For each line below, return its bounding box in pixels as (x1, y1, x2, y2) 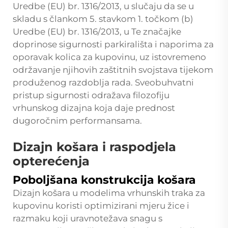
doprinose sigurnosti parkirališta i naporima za (13, 39, 214, 49)
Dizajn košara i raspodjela (13, 139, 176, 154)
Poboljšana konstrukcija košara (13, 173, 196, 187)
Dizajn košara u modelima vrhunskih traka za (13, 187, 205, 198)
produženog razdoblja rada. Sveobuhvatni (13, 77, 194, 88)
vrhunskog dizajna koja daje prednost (13, 102, 175, 113)
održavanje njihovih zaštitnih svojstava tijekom (13, 64, 213, 75)
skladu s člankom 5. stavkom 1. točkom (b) (13, 13, 193, 24)
